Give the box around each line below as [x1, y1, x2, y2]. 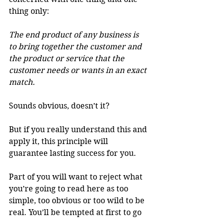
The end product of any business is [9, 30, 141, 40]
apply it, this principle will [9, 137, 110, 147]
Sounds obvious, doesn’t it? [9, 101, 110, 111]
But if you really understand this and [9, 125, 149, 135]
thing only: [9, 6, 49, 16]
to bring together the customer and [9, 42, 144, 52]
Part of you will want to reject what [9, 172, 145, 182]
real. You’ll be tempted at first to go [9, 208, 144, 218]
